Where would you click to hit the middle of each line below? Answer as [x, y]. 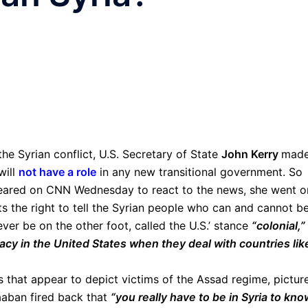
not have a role [57, 172]
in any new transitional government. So [199, 172]
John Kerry [251, 154]
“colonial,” [278, 225]
